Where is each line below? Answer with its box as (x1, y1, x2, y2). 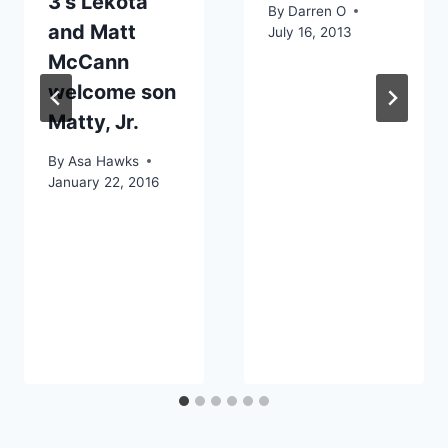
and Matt (48, 19, 136, 44)
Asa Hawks (68, 152, 140, 169)
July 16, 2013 (268, 23, 352, 40)
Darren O (288, 2, 347, 19)
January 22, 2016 (48, 173, 159, 190)
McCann (48, 49, 129, 74)
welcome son (48, 79, 176, 104)
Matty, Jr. (48, 109, 139, 134)
